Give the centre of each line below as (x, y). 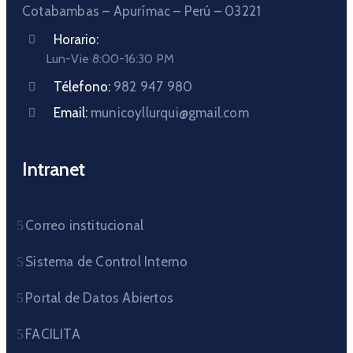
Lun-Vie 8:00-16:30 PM (110, 59)
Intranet (54, 169)
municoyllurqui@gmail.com (170, 113)
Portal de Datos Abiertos (100, 298)
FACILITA (53, 334)
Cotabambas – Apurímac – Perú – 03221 (142, 11)
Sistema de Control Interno (107, 262)
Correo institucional (85, 225)
